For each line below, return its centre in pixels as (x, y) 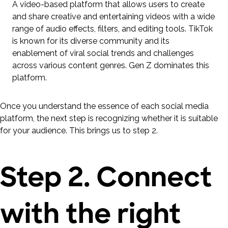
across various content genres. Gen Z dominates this (111, 65)
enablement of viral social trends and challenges (103, 53)
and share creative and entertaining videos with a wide (113, 16)
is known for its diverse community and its (91, 41)
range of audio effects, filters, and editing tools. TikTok (112, 28)
